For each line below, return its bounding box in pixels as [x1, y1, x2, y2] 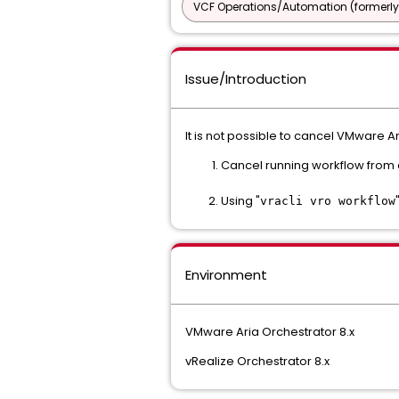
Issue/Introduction [185, 69, 306, 88]
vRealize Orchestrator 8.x [185, 353, 330, 370]
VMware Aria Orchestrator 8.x [185, 323, 354, 340]
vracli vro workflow [260, 194, 395, 208]
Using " [221, 192, 260, 209]
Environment [185, 265, 267, 284]
